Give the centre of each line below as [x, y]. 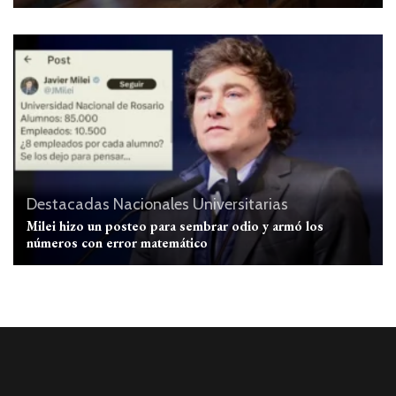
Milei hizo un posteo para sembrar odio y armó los [175, 226]
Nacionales [151, 205]
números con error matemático [117, 243]
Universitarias [240, 205]
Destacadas [68, 205]
